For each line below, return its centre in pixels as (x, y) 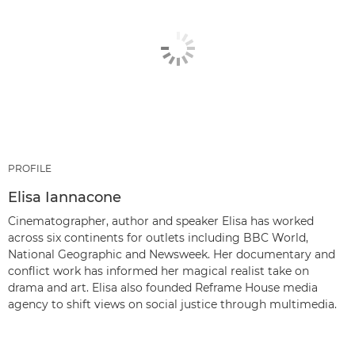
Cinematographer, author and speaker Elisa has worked (161, 221)
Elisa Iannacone (65, 197)
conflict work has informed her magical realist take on (158, 271)
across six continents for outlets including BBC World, (158, 237)
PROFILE (30, 168)
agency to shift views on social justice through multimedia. (172, 304)
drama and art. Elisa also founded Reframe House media (163, 287)
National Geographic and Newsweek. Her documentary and (172, 254)
